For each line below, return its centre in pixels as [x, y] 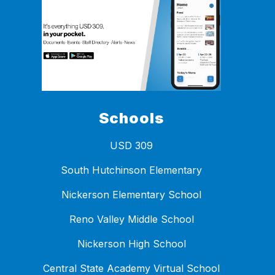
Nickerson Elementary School [131, 194]
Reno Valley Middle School [131, 219]
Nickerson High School [131, 243]
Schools [131, 118]
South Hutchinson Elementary [131, 170]
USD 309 [131, 145]
